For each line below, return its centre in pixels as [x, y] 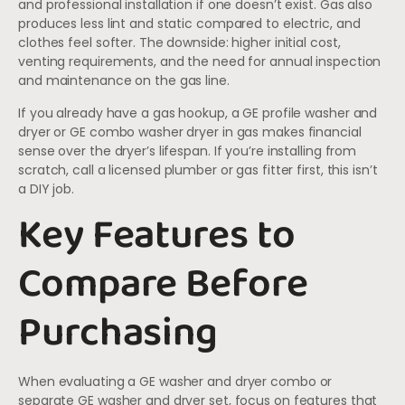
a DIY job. [47, 188]
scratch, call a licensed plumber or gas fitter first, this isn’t [198, 170]
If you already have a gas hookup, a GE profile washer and [198, 113]
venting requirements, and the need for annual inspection [200, 62]
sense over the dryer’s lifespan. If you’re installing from [188, 151]
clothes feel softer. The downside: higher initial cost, [179, 43]
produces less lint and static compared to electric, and [189, 24]
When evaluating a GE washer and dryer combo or [175, 381]
